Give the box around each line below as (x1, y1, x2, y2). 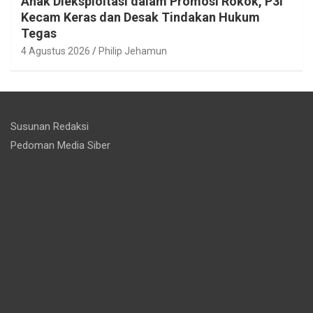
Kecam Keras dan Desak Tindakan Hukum (21, 10, 260, 25)
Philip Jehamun (99, 45, 167, 57)
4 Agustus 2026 (21, 45, 90, 57)
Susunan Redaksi (10, 120, 89, 133)
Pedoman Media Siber (10, 139, 110, 152)
